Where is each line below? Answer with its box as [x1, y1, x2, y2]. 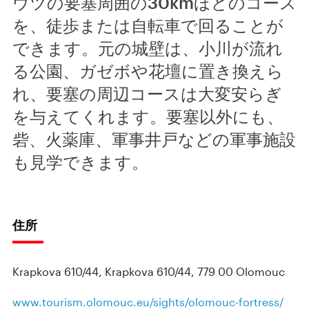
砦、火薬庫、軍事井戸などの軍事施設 [12, 129, 296, 149]
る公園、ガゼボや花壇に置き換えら [12, 61, 283, 81]
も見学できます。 [12, 152, 148, 172]
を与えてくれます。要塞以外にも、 [12, 106, 283, 126]
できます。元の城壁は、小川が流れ [12, 38, 283, 58]
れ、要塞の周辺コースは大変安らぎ [12, 83, 282, 103]
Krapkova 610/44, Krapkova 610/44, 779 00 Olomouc [12, 265, 285, 278]
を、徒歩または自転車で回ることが [12, 15, 283, 35]
